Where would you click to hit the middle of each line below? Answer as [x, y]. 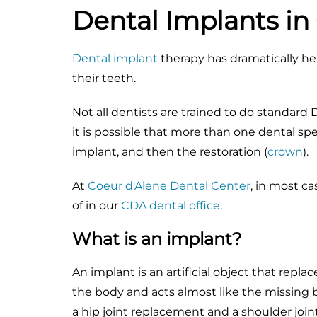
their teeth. [104, 78]
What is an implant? [157, 238]
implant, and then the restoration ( [170, 151]
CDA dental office [171, 205]
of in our [97, 205]
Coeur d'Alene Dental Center [169, 185]
